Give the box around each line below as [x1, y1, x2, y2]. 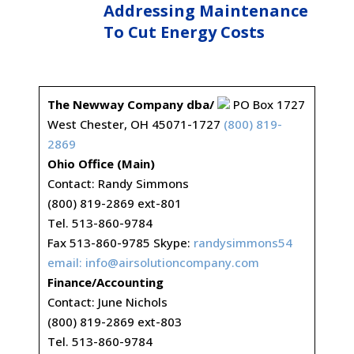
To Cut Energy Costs [104, 21, 265, 43]
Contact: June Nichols [47, 294, 168, 310]
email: [47, 254, 85, 270]
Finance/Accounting [47, 274, 164, 290]
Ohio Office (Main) [47, 156, 155, 171]
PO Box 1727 [229, 96, 305, 112]
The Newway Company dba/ [47, 96, 214, 112]
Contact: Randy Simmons [47, 175, 189, 191]
